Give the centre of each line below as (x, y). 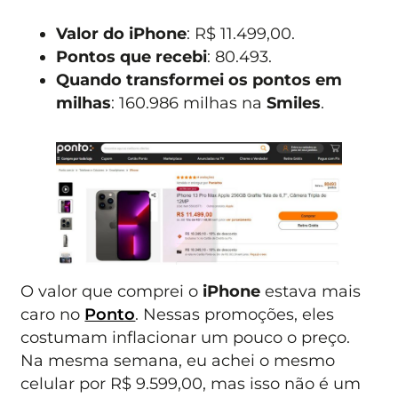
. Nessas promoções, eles (235, 314)
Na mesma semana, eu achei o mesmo (178, 361)
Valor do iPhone (122, 34)
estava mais (311, 291)
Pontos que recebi (132, 57)
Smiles (294, 103)
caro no (53, 314)
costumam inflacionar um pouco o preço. (186, 338)
